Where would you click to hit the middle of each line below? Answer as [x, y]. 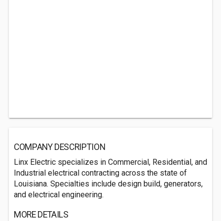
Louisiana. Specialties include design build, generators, [108, 184]
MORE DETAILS [41, 215]
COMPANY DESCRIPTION [60, 147]
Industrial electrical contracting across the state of [100, 173]
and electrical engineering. [59, 195]
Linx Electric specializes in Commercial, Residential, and [110, 162]
